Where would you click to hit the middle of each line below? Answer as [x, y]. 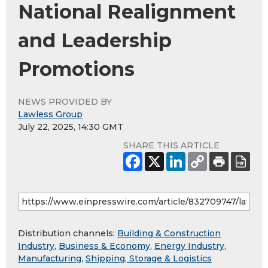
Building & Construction [169, 234]
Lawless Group [50, 115]
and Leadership [95, 41]
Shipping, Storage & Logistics [149, 259]
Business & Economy [104, 246]
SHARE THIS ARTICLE [171, 146]
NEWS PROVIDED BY [65, 102]
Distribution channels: [68, 234]
